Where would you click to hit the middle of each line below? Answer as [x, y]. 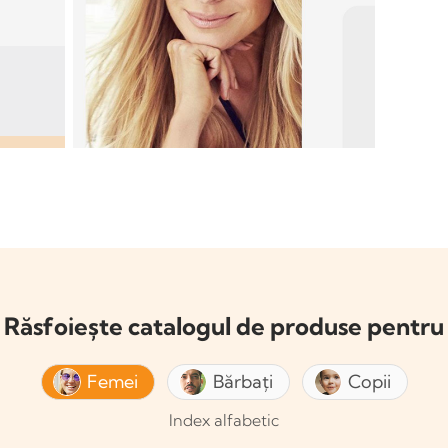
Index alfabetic [224, 420]
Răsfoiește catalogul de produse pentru [224, 326]
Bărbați [242, 382]
